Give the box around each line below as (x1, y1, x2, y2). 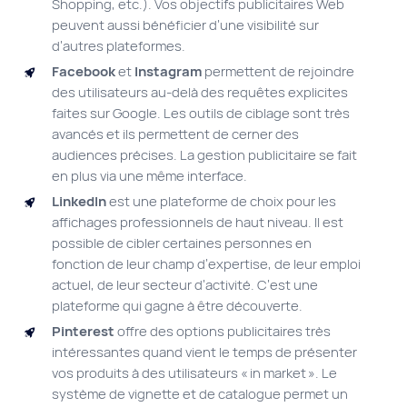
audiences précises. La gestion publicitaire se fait (52, 145, 357, 164)
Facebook (52, 62, 115, 81)
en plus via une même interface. (52, 166, 247, 185)
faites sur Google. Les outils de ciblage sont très (52, 104, 350, 123)
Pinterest (52, 322, 114, 341)
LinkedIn (52, 192, 106, 211)
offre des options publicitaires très (114, 322, 331, 341)
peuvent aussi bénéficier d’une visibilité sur (52, 15, 319, 35)
